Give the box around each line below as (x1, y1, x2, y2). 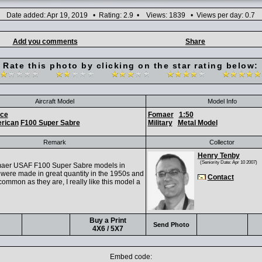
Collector (209, 139, 235, 146)
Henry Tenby (197, 151, 240, 160)
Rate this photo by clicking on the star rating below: (3, 61, 258, 70)
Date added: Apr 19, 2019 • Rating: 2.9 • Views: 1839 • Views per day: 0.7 (6, 11, 255, 19)
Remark (43, 139, 66, 146)
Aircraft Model (35, 98, 74, 105)
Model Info (207, 98, 237, 105)
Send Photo (153, 221, 189, 228)
